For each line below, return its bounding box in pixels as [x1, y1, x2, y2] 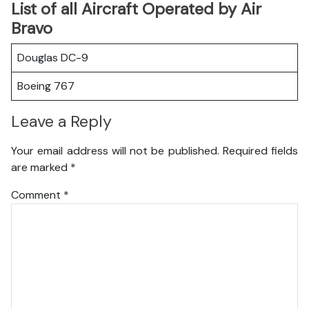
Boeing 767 [17, 79, 74, 93]
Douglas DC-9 [17, 50, 88, 65]
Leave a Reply [11, 111, 112, 132]
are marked [11, 159, 70, 175]
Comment [11, 187, 63, 202]
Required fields [222, 143, 298, 158]
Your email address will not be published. [11, 143, 219, 158]
